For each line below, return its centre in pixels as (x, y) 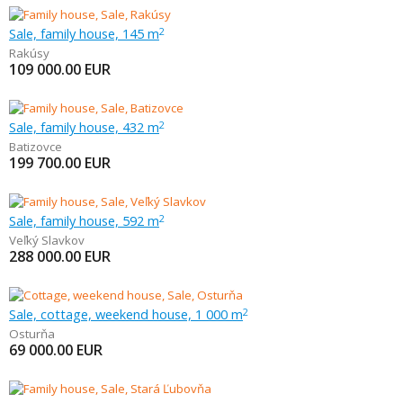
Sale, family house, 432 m (84, 127)
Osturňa (32, 334)
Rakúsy (29, 53)
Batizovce (36, 147)
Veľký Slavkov (47, 240)
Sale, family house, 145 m (84, 33)
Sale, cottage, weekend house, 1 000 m (126, 314)
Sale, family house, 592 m (84, 220)
